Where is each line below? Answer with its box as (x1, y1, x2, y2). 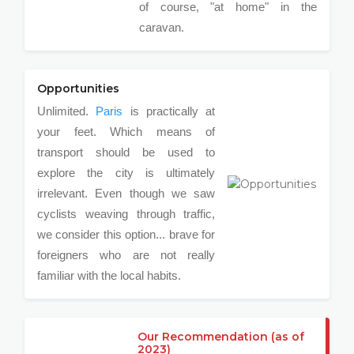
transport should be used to (37, 145, 216, 159)
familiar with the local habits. (37, 269, 182, 282)
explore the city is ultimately (37, 166, 216, 179)
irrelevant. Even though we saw (37, 186, 216, 200)
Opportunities (37, 81, 120, 96)
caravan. (138, 21, 184, 34)
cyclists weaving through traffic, (37, 207, 216, 220)
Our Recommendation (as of (137, 330, 304, 344)
